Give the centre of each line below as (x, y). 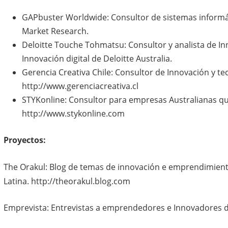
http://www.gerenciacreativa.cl (80, 86)
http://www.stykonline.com (73, 113)
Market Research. (55, 31)
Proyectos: (24, 140)
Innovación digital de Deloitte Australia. (97, 59)
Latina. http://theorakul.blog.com (67, 181)
